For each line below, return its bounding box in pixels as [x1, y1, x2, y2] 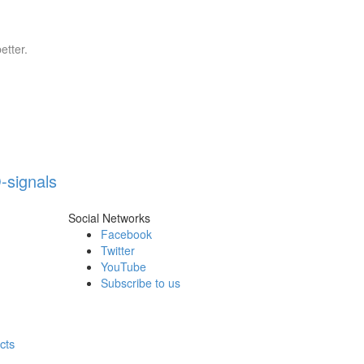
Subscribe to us [100, 274, 180, 291]
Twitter [100, 241, 135, 258]
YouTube [100, 258, 146, 275]
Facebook [100, 225, 152, 242]
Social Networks [67, 209, 150, 226]
